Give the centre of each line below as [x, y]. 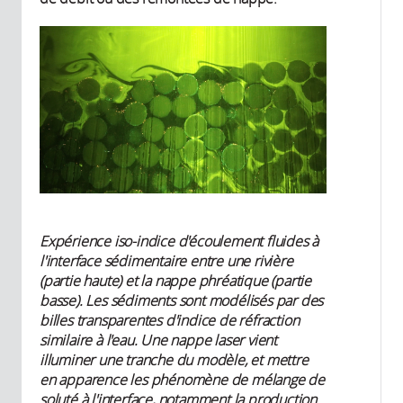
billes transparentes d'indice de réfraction [170, 321]
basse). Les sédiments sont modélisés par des [182, 301]
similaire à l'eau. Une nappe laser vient [159, 340]
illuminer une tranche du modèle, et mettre [174, 360]
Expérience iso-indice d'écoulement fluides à [179, 242]
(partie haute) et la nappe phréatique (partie [175, 281]
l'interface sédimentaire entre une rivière [166, 261]
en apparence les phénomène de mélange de [182, 380]
